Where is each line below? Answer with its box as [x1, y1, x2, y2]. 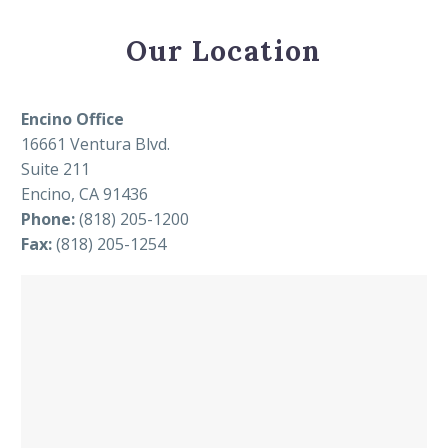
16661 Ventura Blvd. [21, 133, 170, 156]
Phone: [21, 208, 75, 231]
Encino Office [21, 108, 124, 131]
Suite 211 [21, 158, 90, 181]
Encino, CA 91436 [21, 183, 148, 206]
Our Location [126, 33, 322, 70]
